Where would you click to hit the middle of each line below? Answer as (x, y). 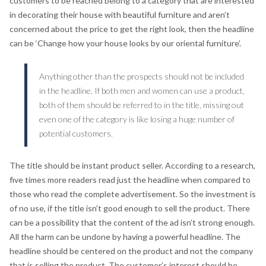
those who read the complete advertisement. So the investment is (133, 194)
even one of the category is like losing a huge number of (137, 119)
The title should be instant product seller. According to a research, (132, 165)
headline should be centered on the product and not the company (131, 251)
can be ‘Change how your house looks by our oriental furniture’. (125, 43)
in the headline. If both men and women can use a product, (142, 90)
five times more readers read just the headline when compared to (130, 179)
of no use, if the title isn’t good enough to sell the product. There (130, 208)
